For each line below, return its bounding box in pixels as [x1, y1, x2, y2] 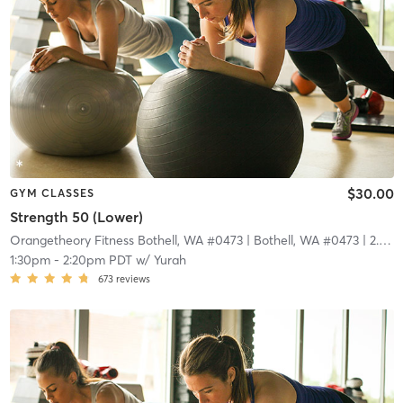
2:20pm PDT [62, 251, 132, 268]
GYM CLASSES [9, 186, 94, 201]
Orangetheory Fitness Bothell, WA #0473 [9, 231, 243, 248]
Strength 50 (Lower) [9, 207, 143, 226]
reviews [115, 272, 150, 285]
